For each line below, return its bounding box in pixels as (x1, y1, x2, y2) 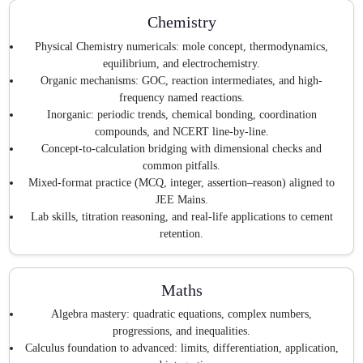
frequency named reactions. (118, 91, 245, 104)
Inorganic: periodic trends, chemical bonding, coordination (46, 108, 317, 121)
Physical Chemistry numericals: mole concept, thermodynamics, (35, 40, 328, 53)
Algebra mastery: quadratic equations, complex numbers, (51, 308, 312, 321)
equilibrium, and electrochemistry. (103, 57, 260, 70)
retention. (160, 227, 203, 240)
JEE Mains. (155, 193, 208, 206)
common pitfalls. (143, 159, 220, 172)
